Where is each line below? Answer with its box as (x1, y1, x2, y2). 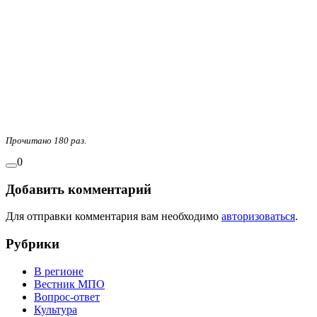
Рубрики (6, 236, 59, 251)
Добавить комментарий (6, 181, 151, 197)
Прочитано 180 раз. (6, 136, 86, 146)
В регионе (34, 265, 83, 277)
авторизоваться (221, 210, 295, 223)
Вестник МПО (34, 277, 105, 290)
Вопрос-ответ (34, 290, 100, 303)
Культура (34, 303, 77, 316)
